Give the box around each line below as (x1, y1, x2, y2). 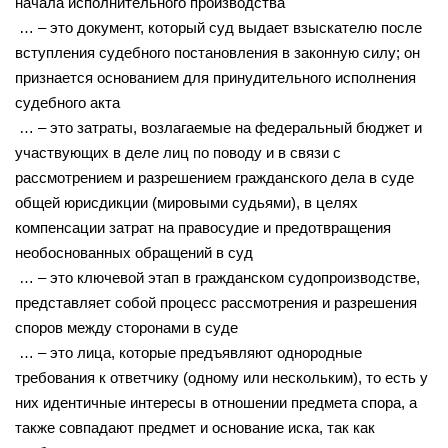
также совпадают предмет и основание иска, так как (15, 418, 375, 436)
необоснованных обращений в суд (15, 243, 253, 261)
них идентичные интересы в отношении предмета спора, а (15, 393, 417, 411)
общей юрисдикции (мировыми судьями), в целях (15, 193, 358, 211)
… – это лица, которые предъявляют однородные (15, 343, 362, 361)
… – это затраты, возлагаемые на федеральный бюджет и (15, 118, 422, 136)
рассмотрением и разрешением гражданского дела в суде (15, 168, 414, 186)
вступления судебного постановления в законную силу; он (15, 43, 420, 61)
